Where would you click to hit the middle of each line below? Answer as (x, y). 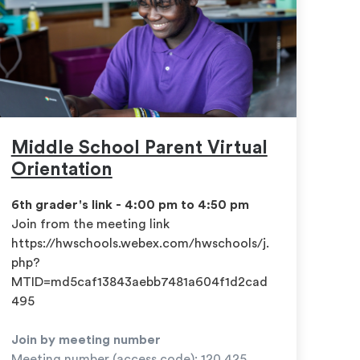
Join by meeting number (86, 340)
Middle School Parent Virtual (139, 147)
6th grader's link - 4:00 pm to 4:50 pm (130, 205)
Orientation (61, 169)
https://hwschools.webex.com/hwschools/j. (140, 244)
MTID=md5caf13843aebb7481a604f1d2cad (139, 282)
